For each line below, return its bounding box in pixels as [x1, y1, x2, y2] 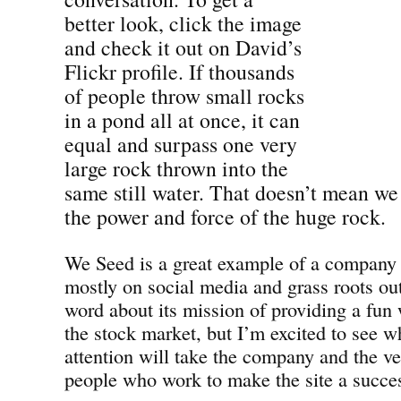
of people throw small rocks [64, 81, 304, 110]
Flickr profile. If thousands [64, 56, 294, 86]
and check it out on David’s [64, 32, 302, 62]
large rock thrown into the [64, 153, 288, 183]
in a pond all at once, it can [64, 105, 300, 134]
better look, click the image [64, 8, 302, 38]
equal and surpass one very [64, 129, 297, 158]
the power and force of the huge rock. [64, 201, 386, 231]
